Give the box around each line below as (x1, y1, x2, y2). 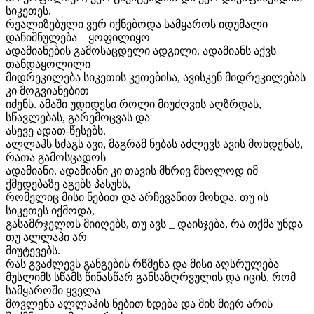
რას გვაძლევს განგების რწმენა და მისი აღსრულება (6, 257, 279, 270)
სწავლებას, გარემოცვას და (6, 111, 150, 123)
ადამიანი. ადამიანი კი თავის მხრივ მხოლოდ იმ (6, 164, 258, 177)
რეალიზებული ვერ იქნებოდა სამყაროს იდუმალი (6, 18, 268, 30)
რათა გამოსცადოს (6, 151, 106, 163)
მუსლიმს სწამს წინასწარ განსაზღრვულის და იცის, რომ (6, 271, 296, 283)
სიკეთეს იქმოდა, (6, 204, 95, 217)
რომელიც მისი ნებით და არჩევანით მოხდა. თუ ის (6, 191, 268, 203)
